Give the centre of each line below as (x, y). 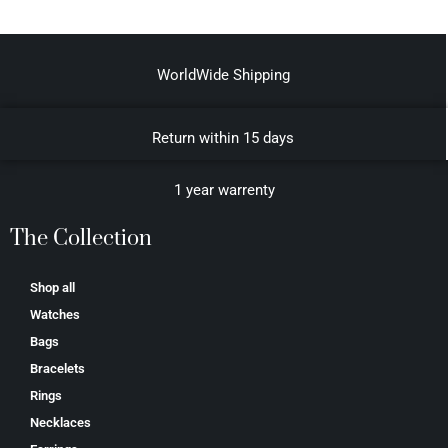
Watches (55, 314)
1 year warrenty (224, 190)
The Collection (81, 238)
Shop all (52, 287)
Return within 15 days (223, 138)
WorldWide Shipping (223, 75)
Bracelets (57, 368)
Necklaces (60, 422)
